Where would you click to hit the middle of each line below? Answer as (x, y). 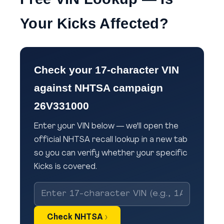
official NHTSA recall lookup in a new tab (111, 140)
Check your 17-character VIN (106, 70)
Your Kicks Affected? (94, 23)
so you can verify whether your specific (111, 153)
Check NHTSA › (77, 217)
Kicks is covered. (65, 167)
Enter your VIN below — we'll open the (106, 126)
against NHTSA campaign (98, 88)
